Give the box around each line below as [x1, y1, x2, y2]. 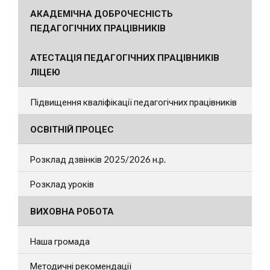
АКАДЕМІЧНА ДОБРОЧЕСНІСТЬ [30, 7, 173, 19]
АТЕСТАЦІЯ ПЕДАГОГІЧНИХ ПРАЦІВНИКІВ [30, 51, 219, 63]
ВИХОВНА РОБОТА [30, 205, 114, 216]
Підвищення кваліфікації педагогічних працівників [30, 96, 237, 107]
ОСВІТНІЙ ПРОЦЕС [30, 123, 114, 134]
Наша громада [30, 235, 90, 246]
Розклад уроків [30, 178, 94, 189]
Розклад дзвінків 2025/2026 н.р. [30, 153, 166, 165]
